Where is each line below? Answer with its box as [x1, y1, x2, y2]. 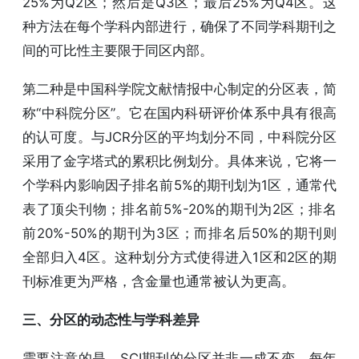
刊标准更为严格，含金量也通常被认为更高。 [22, 272, 295, 289]
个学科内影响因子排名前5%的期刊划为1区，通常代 [22, 176, 337, 193]
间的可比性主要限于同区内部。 [22, 42, 213, 58]
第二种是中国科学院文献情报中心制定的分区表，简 [22, 80, 337, 97]
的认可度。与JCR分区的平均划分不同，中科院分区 [22, 128, 337, 145]
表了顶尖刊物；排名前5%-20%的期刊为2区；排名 [22, 200, 337, 217]
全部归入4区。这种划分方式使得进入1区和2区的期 [22, 248, 337, 265]
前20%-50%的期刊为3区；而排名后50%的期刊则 [22, 224, 337, 241]
